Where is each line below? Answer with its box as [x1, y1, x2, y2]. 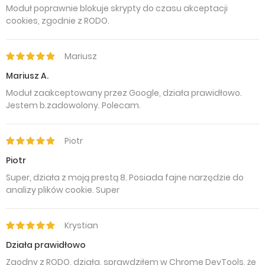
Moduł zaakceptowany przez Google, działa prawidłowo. [6, 87, 242, 99]
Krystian [64, 219, 98, 231]
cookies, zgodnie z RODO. [6, 15, 109, 27]
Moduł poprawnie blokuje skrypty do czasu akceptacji [6, 2, 228, 14]
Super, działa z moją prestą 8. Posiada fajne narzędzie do [6, 172, 244, 183]
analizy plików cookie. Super [6, 184, 119, 196]
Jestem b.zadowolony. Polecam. [6, 99, 141, 111]
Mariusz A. [6, 70, 49, 82]
